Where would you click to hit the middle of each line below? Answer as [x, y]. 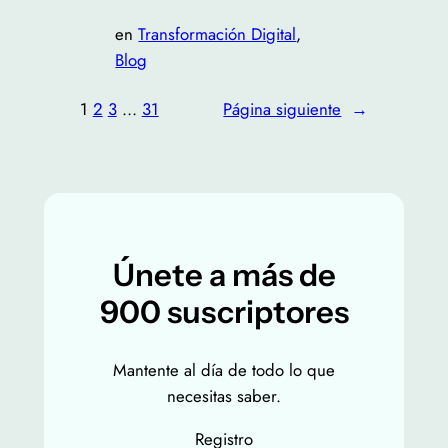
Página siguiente [282, 108]
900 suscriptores [224, 312]
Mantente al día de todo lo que [224, 369]
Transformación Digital [217, 34]
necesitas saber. [224, 395]
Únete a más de [224, 275]
